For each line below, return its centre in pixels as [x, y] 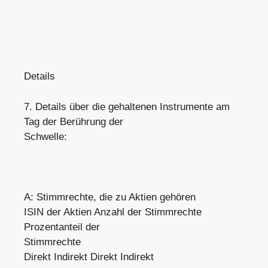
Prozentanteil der [62, 227]
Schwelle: [45, 136]
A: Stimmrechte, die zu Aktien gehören [110, 197]
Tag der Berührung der [74, 121]
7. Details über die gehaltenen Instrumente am [127, 106]
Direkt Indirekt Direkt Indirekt [89, 257]
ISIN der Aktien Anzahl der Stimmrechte [113, 212]
